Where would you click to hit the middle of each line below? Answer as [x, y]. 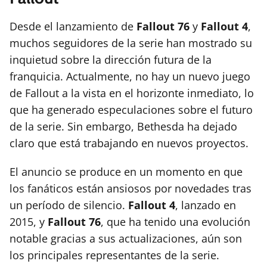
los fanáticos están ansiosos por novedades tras [131, 189]
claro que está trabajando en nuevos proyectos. [129, 143]
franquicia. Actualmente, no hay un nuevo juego [130, 77]
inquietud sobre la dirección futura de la [111, 60]
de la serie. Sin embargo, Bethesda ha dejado [123, 127]
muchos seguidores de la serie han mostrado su [131, 43]
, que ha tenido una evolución [176, 222]
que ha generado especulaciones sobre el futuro [131, 110]
